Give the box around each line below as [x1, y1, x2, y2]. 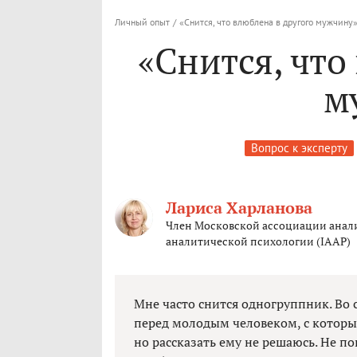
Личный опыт [115, 16, 170, 29]
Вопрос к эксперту [251, 140, 347, 156]
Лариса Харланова [166, 197, 312, 219]
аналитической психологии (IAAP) [166, 233, 351, 249]
